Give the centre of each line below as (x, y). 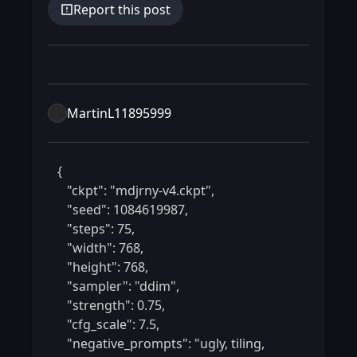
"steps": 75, (61, 229)
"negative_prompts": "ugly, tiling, (61, 343)
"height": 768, (61, 267)
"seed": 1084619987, (61, 210)
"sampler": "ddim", (61, 286)
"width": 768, (61, 248)
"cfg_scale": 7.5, (61, 324)
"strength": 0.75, (61, 305)
